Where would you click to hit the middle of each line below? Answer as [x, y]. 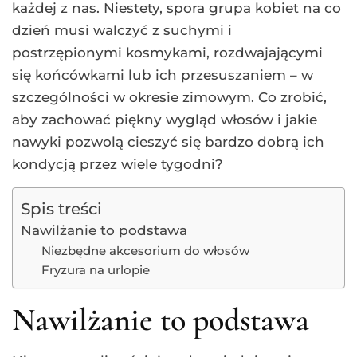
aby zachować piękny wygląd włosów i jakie [165, 120]
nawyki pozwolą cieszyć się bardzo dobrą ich [168, 142]
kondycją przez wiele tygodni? [118, 165]
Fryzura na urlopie [95, 270]
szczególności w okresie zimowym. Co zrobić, [169, 98]
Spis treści [61, 209]
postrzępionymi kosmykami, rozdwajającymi [167, 53]
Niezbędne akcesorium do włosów [145, 251]
